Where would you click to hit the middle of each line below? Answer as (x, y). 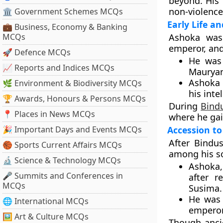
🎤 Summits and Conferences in (63, 176)
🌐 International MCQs (46, 201)
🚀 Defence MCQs (37, 52)
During (185, 106)
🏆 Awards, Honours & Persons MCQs (74, 99)
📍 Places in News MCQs (49, 114)
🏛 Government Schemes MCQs (63, 11)
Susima (204, 188)
